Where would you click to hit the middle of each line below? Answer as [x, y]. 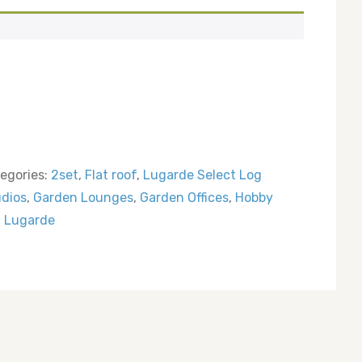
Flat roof [111, 175]
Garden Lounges [83, 197]
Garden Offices [184, 197]
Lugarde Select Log [202, 175]
